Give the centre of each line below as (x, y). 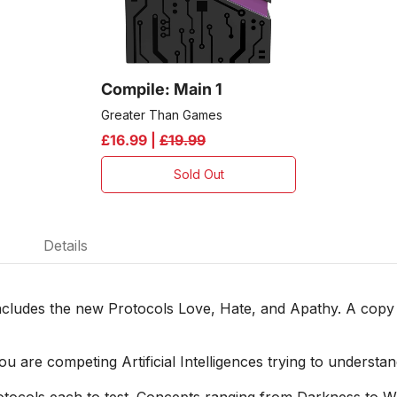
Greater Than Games (162, 115)
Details (66, 245)
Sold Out (198, 174)
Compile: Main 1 (162, 89)
